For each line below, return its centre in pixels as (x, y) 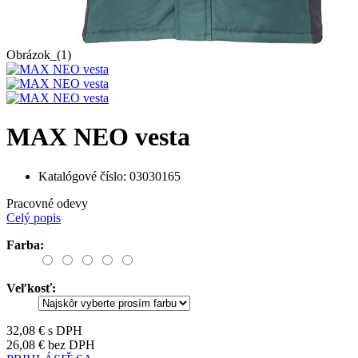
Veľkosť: (31, 288)
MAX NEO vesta (98, 137)
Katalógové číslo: (82, 176)
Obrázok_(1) (39, 55)
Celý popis (34, 217)
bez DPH (70, 344)
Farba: (25, 245)
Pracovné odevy (47, 203)
